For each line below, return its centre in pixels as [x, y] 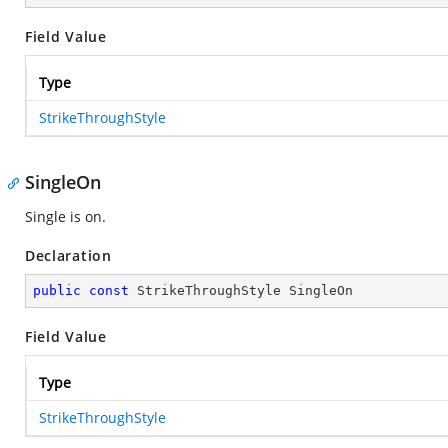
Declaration [68, 255]
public [57, 290]
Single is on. [65, 216]
